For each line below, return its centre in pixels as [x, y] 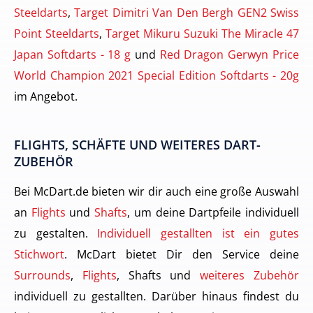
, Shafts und [158, 275]
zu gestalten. [56, 233]
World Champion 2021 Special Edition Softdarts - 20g [156, 75]
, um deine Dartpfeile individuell [213, 212]
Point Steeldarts [57, 34]
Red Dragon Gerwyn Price [230, 54]
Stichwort [39, 254]
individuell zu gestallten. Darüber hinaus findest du [156, 296]
